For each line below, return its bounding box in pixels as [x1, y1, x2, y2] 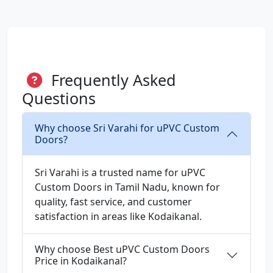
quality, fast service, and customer [35, 195, 192, 209]
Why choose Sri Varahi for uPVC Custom [35, 121, 219, 135]
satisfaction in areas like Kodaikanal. [35, 210, 202, 224]
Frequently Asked [47, 69, 176, 91]
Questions [22, 88, 96, 109]
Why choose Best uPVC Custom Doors [35, 243, 210, 257]
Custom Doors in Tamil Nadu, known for [35, 180, 220, 194]
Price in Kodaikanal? [35, 254, 127, 268]
